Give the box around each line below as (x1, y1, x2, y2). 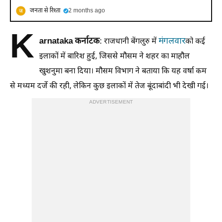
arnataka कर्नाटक (39, 36, 100, 47)
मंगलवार (159, 36, 185, 47)
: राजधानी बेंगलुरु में (100, 36, 159, 47)
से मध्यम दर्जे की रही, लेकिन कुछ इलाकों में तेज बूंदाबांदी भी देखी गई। (10, 81, 209, 92)
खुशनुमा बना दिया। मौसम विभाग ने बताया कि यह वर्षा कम (39, 66, 207, 77)
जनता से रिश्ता (30, 6, 60, 15)
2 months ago (68, 6, 105, 15)
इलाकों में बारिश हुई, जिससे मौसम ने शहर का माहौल (39, 51, 190, 62)
